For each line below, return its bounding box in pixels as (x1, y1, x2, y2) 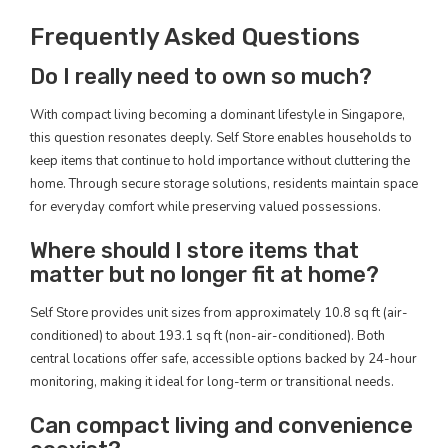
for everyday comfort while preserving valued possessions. (30, 197, 381, 216)
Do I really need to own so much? (30, 62, 372, 90)
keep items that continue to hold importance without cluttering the (30, 151, 410, 170)
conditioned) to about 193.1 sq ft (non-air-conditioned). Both (30, 326, 385, 345)
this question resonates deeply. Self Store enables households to (30, 128, 412, 147)
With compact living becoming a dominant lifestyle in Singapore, (30, 105, 405, 124)
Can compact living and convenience (30, 411, 413, 439)
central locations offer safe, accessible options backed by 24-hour (30, 349, 417, 368)
